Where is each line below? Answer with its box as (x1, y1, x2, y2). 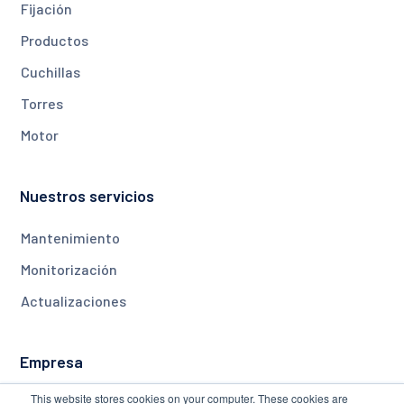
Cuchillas (21, 63, 81, 81)
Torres (21, 95, 64, 113)
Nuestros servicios (20, 186, 155, 207)
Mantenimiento (21, 229, 121, 247)
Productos (21, 32, 89, 50)
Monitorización (21, 261, 118, 279)
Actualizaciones (21, 292, 127, 310)
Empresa (20, 352, 84, 372)
